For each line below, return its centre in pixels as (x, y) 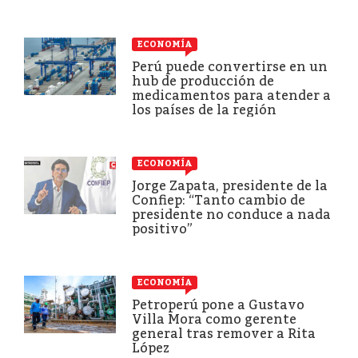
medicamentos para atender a (231, 95)
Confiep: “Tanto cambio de (219, 200)
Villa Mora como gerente (214, 319)
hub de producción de (203, 81)
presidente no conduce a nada (231, 214)
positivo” (162, 229)
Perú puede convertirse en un (230, 66)
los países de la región (204, 109)
